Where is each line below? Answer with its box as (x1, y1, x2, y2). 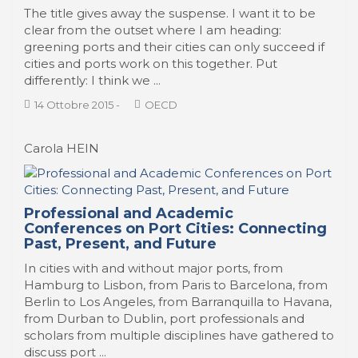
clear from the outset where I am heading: (24, 22, 281, 38)
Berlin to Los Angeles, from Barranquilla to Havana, (24, 294, 332, 309)
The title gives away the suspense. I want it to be (24, 6, 316, 21)
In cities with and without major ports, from (24, 261, 283, 276)
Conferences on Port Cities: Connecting (24, 220, 327, 237)
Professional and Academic (24, 205, 233, 222)
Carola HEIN (24, 141, 99, 156)
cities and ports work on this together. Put (24, 56, 277, 71)
